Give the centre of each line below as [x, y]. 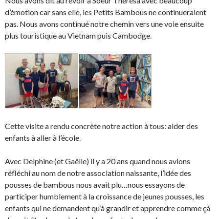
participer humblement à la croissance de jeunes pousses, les [105, 196]
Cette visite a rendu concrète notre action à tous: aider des [101, 126]
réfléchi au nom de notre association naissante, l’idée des [98, 173]
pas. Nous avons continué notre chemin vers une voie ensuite [104, 23]
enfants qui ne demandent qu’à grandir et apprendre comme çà [108, 208]
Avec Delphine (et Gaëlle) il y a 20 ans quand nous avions [98, 161]
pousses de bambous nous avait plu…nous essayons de [95, 184]
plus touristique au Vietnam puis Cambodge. [78, 35]
